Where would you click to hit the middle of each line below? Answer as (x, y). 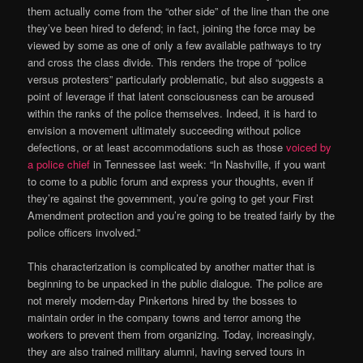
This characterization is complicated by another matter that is (172, 266)
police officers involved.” (84, 232)
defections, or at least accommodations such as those (157, 147)
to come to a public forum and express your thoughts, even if (171, 181)
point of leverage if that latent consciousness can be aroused (171, 96)
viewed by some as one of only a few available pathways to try (175, 45)
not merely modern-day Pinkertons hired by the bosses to (162, 300)
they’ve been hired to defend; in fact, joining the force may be (172, 28)
